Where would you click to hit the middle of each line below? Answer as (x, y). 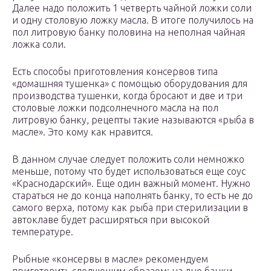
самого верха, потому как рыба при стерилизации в (130, 208)
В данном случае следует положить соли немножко (128, 159)
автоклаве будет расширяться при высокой (111, 220)
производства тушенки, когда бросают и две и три (127, 96)
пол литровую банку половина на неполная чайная (129, 32)
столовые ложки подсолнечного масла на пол (115, 108)
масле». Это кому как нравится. (83, 132)
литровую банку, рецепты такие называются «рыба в (133, 120)
